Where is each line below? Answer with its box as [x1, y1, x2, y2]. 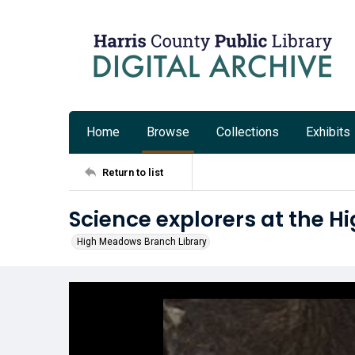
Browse [147, 124, 189, 139]
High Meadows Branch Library [77, 236, 207, 247]
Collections [216, 124, 279, 139]
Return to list [102, 166, 163, 178]
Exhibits [306, 124, 350, 139]
